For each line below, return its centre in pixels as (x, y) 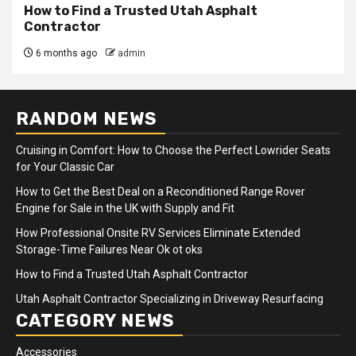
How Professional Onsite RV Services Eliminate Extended (158, 233)
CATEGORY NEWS (95, 321)
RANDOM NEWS (87, 119)
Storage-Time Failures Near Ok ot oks (109, 250)
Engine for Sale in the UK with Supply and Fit (125, 209)
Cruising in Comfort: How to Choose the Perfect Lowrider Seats (173, 151)
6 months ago (65, 54)
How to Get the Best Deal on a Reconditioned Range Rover (161, 192)
